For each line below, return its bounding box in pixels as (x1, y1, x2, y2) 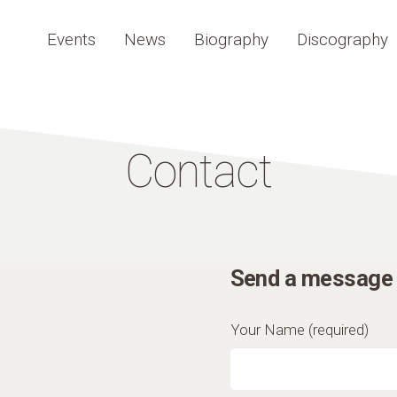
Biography (194, 29, 269, 50)
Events (47, 29, 97, 50)
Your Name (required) (230, 320, 369, 339)
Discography (297, 29, 389, 50)
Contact (124, 145, 273, 198)
